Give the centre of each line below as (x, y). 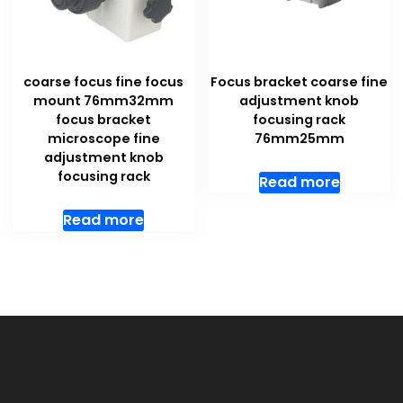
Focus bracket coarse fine (300, 82)
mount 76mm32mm (104, 101)
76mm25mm (299, 139)
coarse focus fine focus (104, 82)
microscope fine (103, 139)
